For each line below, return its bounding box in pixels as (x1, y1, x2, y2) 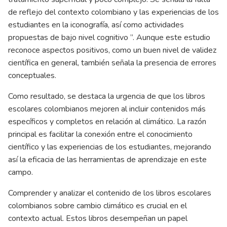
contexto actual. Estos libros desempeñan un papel (8, 213, 187, 224)
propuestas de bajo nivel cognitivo (8, 32, 128, 44)
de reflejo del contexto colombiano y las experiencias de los (8, 7, 219, 18)
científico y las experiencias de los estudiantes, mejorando (8, 141, 211, 153)
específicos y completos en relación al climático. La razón (8, 116, 206, 128)
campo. (8, 167, 33, 178)
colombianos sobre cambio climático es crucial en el (8, 200, 187, 212)
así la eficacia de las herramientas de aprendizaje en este (8, 154, 207, 166)
